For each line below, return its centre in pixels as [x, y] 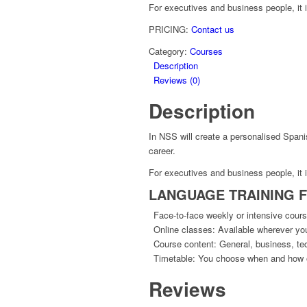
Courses [206, 51]
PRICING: [170, 29]
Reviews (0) [177, 80]
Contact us [213, 29]
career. [162, 151]
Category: [169, 51]
